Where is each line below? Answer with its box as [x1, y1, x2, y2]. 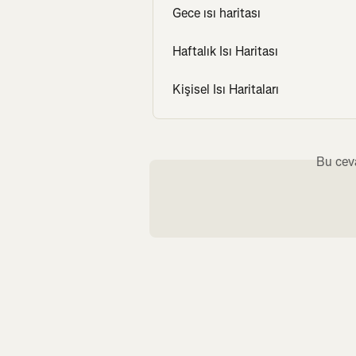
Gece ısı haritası [172, 5, 261, 22]
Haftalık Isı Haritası [172, 43, 278, 60]
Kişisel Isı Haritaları [172, 81, 279, 99]
